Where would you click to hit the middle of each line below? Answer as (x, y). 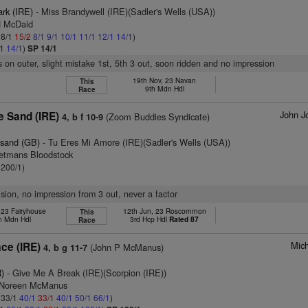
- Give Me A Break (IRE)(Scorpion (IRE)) (86, 273)
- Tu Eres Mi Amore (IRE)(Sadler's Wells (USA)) (135, 142)
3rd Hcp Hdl (150, 219)
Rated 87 (184, 219)
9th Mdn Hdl (164, 88)
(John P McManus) (126, 247)
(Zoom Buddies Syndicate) (157, 117)
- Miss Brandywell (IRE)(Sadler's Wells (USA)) (124, 11)
